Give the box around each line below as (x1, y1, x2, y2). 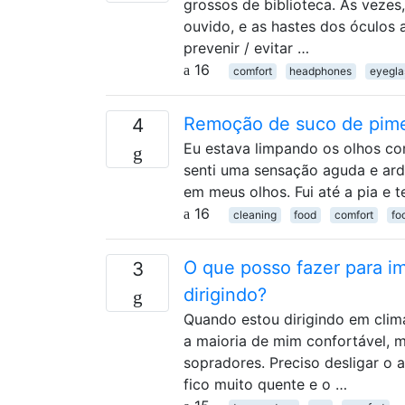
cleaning (232, 207, 277, 221)
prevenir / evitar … (184, 38, 309, 57)
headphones (289, 63, 353, 78)
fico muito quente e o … (184, 374, 347, 393)
